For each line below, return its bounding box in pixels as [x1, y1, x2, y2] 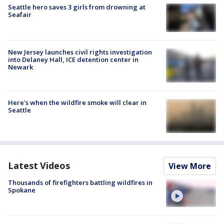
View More [168, 160, 211, 171]
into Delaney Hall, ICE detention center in [8, 54, 138, 64]
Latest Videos [8, 159, 70, 171]
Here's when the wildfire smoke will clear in [8, 98, 146, 107]
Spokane [8, 185, 35, 194]
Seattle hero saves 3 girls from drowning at [8, 2, 145, 12]
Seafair [8, 10, 31, 19]
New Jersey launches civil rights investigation [8, 47, 152, 56]
